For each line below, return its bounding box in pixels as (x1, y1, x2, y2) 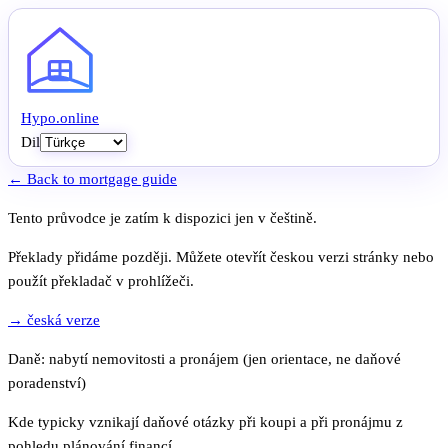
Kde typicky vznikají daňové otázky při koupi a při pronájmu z (8, 414, 403, 430)
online (60, 110, 99, 126)
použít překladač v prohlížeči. (8, 273, 194, 289)
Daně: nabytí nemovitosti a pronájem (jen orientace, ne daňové (8, 351, 401, 367)
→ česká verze (8, 312, 100, 328)
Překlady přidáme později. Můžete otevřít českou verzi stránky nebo (8, 249, 434, 265)
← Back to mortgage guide (8, 171, 177, 187)
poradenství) (8, 375, 86, 391)
